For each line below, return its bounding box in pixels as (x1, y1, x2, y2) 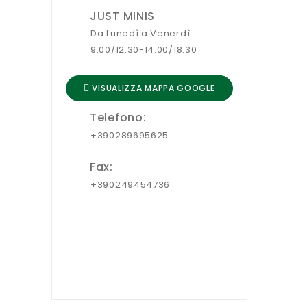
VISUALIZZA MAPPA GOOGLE (89, 82, 215, 95)
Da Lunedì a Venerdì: (90, 27, 193, 40)
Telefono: (90, 110, 147, 126)
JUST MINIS (90, 8, 155, 25)
